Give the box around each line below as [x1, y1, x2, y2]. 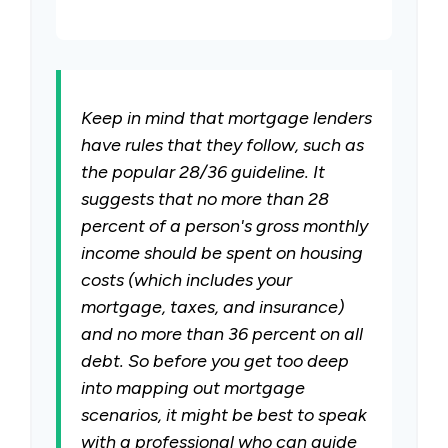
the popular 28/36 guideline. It [81, 161, 325, 183]
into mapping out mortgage [81, 377, 305, 399]
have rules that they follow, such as [81, 134, 364, 156]
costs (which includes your [81, 269, 292, 291]
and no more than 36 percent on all [81, 323, 363, 345]
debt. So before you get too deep [81, 350, 349, 372]
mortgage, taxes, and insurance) [81, 296, 344, 318]
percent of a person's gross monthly [81, 215, 368, 237]
